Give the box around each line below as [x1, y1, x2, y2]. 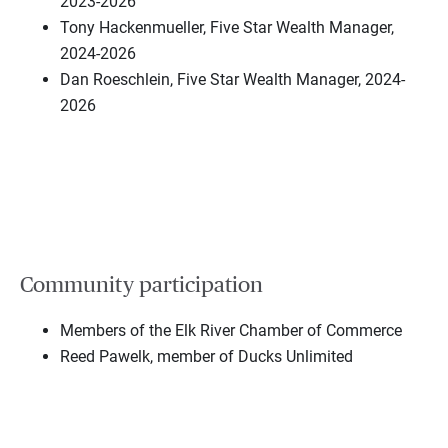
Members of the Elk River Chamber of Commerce [60, 320, 402, 340]
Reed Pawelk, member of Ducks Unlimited [60, 346, 353, 366]
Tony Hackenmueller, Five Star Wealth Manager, [60, 18, 394, 38]
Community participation [20, 274, 263, 297]
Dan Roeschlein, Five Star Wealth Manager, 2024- [60, 70, 405, 90]
